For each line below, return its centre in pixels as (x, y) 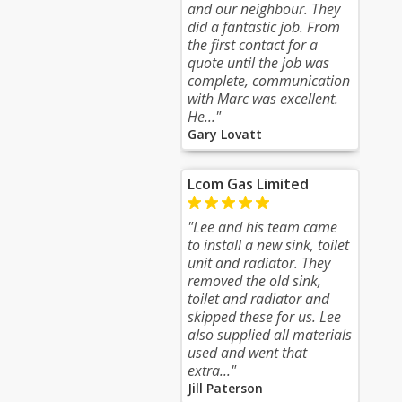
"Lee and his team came (262, 227)
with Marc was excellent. (263, 99)
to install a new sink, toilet (268, 245)
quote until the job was (258, 63)
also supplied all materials (270, 335)
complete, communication (269, 81)
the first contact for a (253, 45)
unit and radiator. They (259, 263)
